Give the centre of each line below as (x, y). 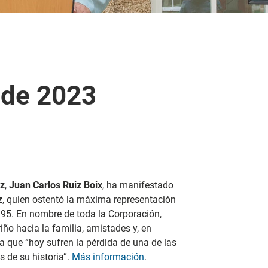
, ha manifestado (138, 185)
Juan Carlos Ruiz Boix (56, 185)
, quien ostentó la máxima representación (89, 199)
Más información (108, 257)
